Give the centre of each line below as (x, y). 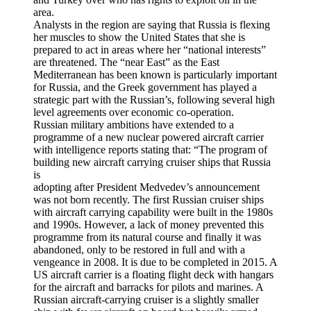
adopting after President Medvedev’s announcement (146, 187)
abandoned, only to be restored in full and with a (139, 249)
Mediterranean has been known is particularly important (155, 74)
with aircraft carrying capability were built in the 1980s (153, 212)
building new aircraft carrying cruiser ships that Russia (152, 162)
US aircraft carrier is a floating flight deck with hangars (153, 274)
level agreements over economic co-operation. (134, 112)
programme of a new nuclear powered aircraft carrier (149, 137)
